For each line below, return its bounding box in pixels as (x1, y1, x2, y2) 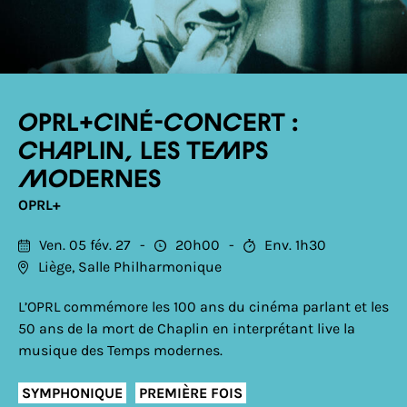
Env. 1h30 (264, 236, 326, 253)
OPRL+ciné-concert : (18, 112, 298, 135)
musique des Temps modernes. (18, 342, 223, 359)
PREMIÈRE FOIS (139, 383, 243, 402)
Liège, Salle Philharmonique (38, 258, 222, 275)
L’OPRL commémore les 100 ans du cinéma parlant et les (18, 298, 389, 315)
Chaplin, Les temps (18, 140, 268, 164)
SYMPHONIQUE (22, 383, 123, 402)
